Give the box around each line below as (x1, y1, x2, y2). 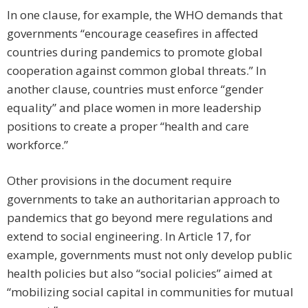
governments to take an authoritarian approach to (7, 191, 280, 208)
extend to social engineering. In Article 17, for (7, 228, 251, 245)
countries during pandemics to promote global (7, 44, 263, 60)
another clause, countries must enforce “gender (7, 81, 263, 98)
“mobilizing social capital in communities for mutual (7, 284, 294, 300)
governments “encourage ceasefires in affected (7, 25, 258, 42)
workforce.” (7, 137, 68, 153)
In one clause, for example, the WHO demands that (7, 7, 283, 23)
